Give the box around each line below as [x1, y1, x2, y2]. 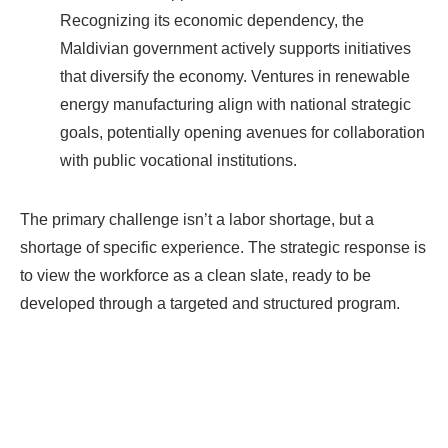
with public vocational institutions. [60, 152, 297, 169]
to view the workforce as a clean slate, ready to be [20, 267, 371, 284]
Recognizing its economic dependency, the [60, 12, 364, 29]
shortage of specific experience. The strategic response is [20, 239, 426, 256]
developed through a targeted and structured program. [20, 295, 400, 312]
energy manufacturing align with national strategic [60, 96, 411, 113]
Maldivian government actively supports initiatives [60, 40, 411, 57]
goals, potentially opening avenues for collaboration [60, 124, 425, 141]
